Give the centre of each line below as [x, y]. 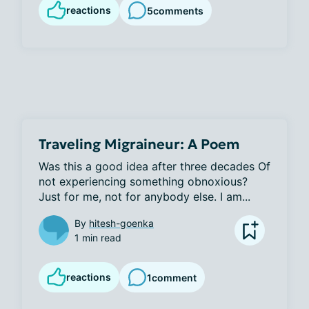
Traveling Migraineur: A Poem [139, 144]
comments [178, 10]
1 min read [98, 238]
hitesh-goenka [121, 223]
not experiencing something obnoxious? [143, 181]
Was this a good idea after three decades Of [154, 166]
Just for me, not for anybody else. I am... [144, 197]
